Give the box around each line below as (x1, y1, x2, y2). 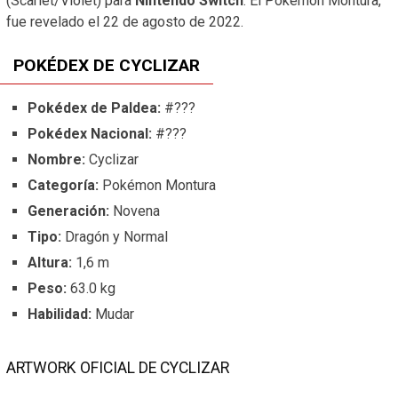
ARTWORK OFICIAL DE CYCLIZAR (6, 358, 229, 377)
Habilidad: (28, 305, 95, 322)
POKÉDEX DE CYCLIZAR (13, 55, 200, 76)
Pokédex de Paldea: (28, 99, 164, 116)
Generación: (28, 202, 113, 219)
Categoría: (28, 176, 102, 194)
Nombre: (28, 150, 85, 168)
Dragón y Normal (65, 227, 168, 245)
